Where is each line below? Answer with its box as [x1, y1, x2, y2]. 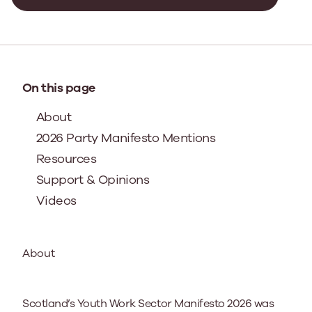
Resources [36, 150, 97, 167]
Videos [36, 192, 77, 209]
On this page [22, 79, 95, 96]
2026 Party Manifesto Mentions [36, 130, 216, 146]
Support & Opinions [36, 171, 150, 188]
